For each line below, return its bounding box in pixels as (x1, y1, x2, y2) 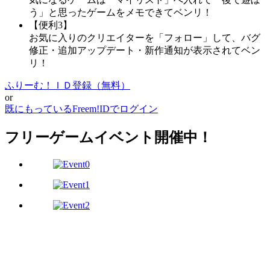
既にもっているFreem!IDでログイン (5, 103, 158, 114)
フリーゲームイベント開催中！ (5, 129, 212, 145)
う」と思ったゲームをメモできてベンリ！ (29, 7, 212, 17)
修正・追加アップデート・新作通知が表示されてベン (29, 45, 260, 55)
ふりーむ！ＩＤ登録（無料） (5, 80, 130, 90)
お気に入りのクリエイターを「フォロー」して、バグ (29, 32, 260, 43)
